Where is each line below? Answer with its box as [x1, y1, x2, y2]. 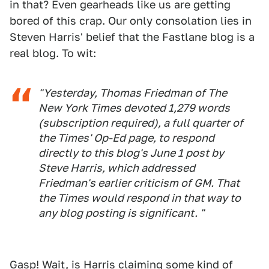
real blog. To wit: [10, 47, 96, 59]
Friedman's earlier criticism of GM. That [38, 177, 240, 189]
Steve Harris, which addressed [38, 162, 195, 174]
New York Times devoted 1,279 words [38, 101, 230, 114]
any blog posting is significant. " [38, 207, 204, 219]
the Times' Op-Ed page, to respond [38, 131, 214, 144]
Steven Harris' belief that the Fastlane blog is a [10, 31, 255, 43]
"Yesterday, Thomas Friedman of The [38, 86, 227, 99]
